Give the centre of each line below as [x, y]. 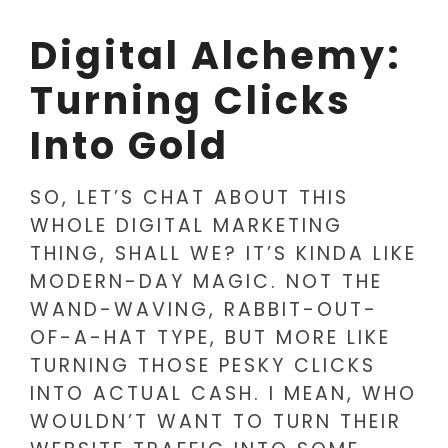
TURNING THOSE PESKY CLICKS [203, 366]
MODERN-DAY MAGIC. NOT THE [206, 282]
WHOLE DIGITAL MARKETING [186, 226]
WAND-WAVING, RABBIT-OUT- [204, 310]
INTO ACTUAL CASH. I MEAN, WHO [223, 394]
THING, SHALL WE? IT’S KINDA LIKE [223, 254]
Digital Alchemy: [216, 56]
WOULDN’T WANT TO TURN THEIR [216, 422]
